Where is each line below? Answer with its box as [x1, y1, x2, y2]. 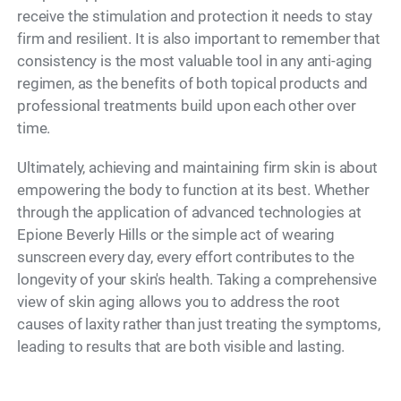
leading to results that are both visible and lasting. [17, 337, 346, 356]
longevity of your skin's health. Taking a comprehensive [17, 270, 377, 289]
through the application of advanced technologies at [17, 203, 362, 222]
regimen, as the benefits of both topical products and [17, 73, 369, 92]
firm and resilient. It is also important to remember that [17, 29, 380, 47]
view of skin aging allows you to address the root [17, 293, 340, 311]
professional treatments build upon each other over [17, 96, 356, 115]
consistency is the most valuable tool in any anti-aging [17, 51, 372, 70]
